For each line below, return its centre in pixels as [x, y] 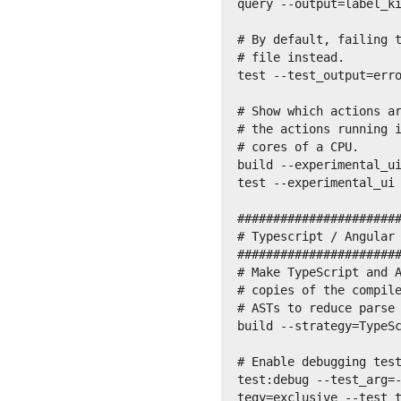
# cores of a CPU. [298, 147]
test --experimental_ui [316, 183]
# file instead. [291, 57]
